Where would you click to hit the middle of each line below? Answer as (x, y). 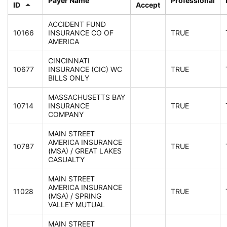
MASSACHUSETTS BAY (87, 97)
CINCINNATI (69, 61)
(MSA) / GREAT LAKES (85, 151)
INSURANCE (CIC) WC (85, 69)
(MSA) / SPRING (75, 196)
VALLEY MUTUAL (77, 205)
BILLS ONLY (69, 78)
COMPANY (66, 115)
